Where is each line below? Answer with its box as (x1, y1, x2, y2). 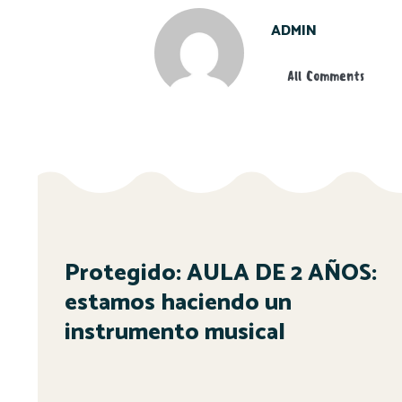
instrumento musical (65, 313, 285, 353)
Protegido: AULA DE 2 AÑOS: (65, 254, 377, 293)
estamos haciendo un (65, 284, 292, 323)
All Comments (287, 68, 364, 85)
